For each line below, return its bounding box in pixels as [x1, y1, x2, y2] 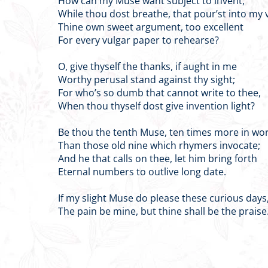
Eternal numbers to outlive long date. [58, 165, 226, 178]
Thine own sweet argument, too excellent [58, 20, 243, 33]
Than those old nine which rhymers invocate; [58, 139, 260, 152]
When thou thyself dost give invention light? [58, 99, 255, 112]
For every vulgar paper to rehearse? [58, 33, 219, 47]
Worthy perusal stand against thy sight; [58, 73, 235, 86]
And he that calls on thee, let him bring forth [58, 152, 257, 165]
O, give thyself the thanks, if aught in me [58, 60, 237, 73]
